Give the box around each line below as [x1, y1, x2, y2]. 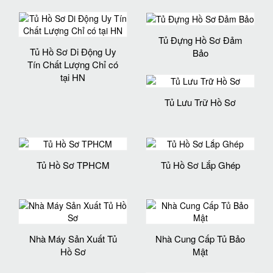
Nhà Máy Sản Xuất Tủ [29, 232, 117, 245]
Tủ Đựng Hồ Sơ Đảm [158, 34, 243, 46]
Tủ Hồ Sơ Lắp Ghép [160, 158, 240, 171]
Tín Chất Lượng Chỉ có [27, 57, 118, 71]
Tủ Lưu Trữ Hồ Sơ [165, 96, 236, 109]
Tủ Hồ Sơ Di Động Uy [29, 44, 116, 58]
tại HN [60, 70, 85, 83]
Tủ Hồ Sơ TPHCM [36, 158, 110, 171]
